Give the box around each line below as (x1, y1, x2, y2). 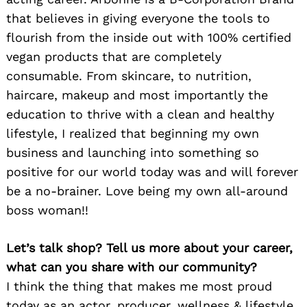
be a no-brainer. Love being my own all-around (6, 183, 288, 198)
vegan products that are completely (6, 49, 221, 64)
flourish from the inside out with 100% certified (6, 29, 291, 45)
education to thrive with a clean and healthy (6, 106, 274, 121)
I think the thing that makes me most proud (6, 278, 272, 293)
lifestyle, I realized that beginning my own (6, 125, 259, 140)
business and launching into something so (6, 145, 259, 160)
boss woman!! (6, 202, 88, 217)
